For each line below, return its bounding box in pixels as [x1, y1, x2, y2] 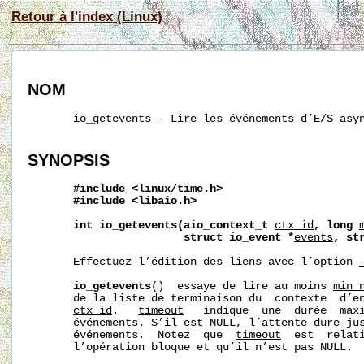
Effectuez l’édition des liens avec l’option [28, 256, 359, 269]
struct [184, 232, 223, 245]
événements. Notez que [28, 329, 236, 342]
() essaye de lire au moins [151, 280, 333, 293]
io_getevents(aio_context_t [99, 219, 268, 232]
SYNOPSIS [28, 150, 110, 169]
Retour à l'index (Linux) [11, 9, 162, 24]
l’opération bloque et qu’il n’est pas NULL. [28, 341, 353, 354]
